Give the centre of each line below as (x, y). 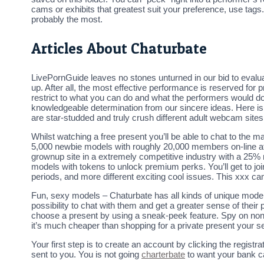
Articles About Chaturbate (119, 49)
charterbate (163, 255)
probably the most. (67, 19)
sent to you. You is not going (86, 255)
